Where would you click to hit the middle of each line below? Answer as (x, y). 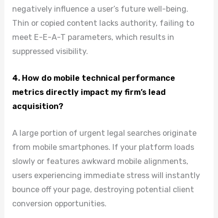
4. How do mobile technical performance (94, 78)
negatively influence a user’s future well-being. (100, 9)
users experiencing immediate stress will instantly (106, 176)
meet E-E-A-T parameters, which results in (93, 37)
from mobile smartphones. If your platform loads (103, 147)
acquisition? (38, 107)
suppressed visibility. (50, 51)
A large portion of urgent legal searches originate (105, 133)
